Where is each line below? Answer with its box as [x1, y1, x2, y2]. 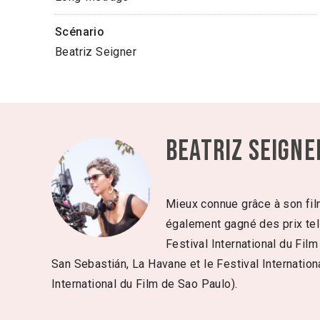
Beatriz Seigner [55, 45, 136, 59]
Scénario [55, 25, 105, 39]
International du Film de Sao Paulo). [51, 277, 238, 291]
